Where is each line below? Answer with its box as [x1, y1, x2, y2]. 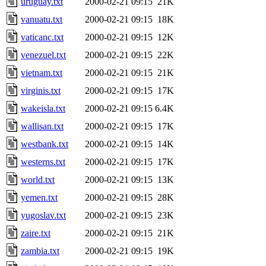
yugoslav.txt [21, 210, 66, 220]
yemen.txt [21, 192, 58, 202]
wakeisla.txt [21, 103, 65, 113]
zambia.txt [21, 245, 59, 256]
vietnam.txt [21, 67, 62, 78]
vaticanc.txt [21, 31, 64, 42]
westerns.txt [21, 156, 65, 167]
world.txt [21, 174, 55, 185]
